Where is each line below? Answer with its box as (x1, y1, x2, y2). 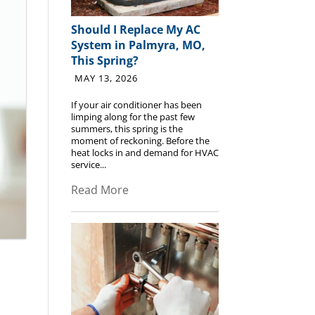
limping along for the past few (71, 110, 195, 124)
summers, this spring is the (71, 122, 184, 136)
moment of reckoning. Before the (71, 134, 210, 148)
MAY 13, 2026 (75, 72, 139, 85)
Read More (71, 181, 129, 198)
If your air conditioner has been (71, 98, 202, 112)
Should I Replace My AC (71, 22, 201, 38)
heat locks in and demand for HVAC (71, 146, 219, 160)
